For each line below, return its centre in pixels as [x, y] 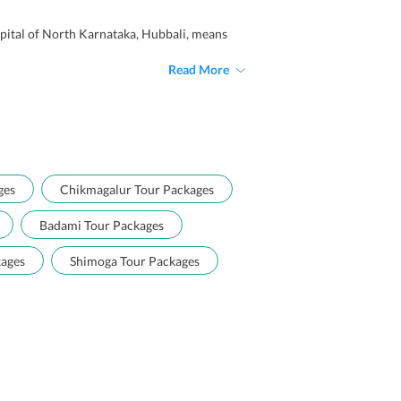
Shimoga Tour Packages [135, 261]
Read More [199, 69]
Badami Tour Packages [102, 225]
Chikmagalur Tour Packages [137, 189]
